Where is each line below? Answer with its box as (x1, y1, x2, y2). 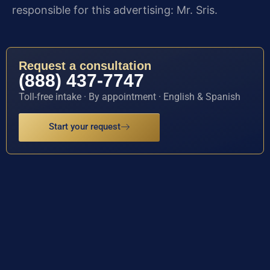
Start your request (49, 121, 121, 132)
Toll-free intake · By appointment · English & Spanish (19, 91, 240, 103)
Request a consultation (19, 59, 151, 73)
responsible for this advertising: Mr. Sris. (12, 4, 218, 17)
